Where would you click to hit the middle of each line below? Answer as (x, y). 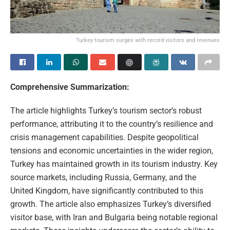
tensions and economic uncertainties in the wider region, (112, 150)
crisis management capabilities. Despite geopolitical (104, 137)
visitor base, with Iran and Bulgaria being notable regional (114, 217)
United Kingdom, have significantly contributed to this (107, 190)
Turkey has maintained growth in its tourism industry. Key (114, 164)
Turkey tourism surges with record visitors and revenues (148, 40)
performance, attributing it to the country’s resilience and (112, 124)
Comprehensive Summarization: (70, 87)
